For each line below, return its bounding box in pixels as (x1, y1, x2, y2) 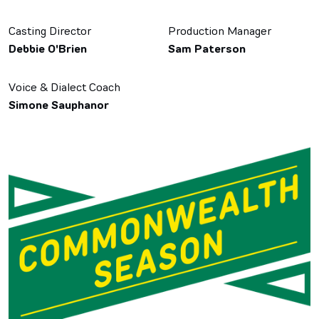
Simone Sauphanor (9, 98, 109, 113)
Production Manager (168, 23, 271, 38)
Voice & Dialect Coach (9, 80, 120, 95)
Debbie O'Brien (9, 41, 87, 57)
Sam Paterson (168, 41, 246, 57)
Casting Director (9, 23, 91, 38)
